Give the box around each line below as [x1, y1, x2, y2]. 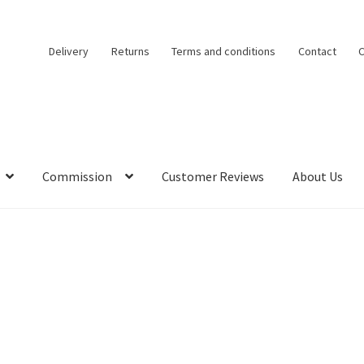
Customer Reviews [162, 168, 265, 185]
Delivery [49, 43, 89, 58]
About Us [292, 168, 344, 185]
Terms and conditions [171, 43, 276, 58]
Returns [110, 43, 149, 58]
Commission [42, 168, 113, 185]
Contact [297, 43, 336, 58]
